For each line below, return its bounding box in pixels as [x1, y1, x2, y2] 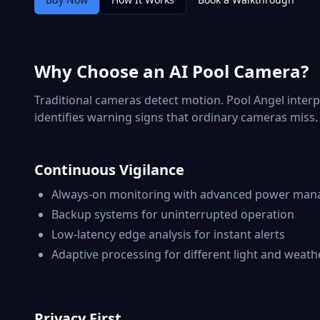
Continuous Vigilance [34, 160, 184, 179]
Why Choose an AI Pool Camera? [34, 59, 309, 83]
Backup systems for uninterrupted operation [51, 206, 294, 222]
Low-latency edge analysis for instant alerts [51, 226, 285, 242]
